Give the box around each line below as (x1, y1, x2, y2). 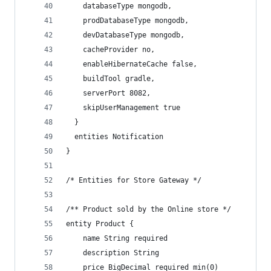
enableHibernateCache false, (66, 60, 197, 68)
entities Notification (66, 132, 163, 141)
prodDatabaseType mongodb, (66, 16, 189, 25)
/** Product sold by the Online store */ (66, 205, 231, 214)
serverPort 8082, (66, 89, 151, 97)
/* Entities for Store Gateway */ (66, 176, 201, 184)
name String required (66, 234, 168, 243)
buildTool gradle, (66, 74, 155, 83)
